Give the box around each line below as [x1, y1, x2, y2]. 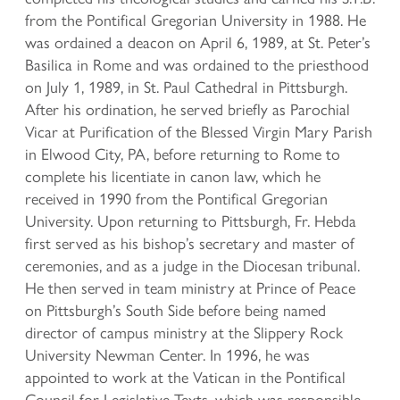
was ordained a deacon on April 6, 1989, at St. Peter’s [25, 30, 371, 54]
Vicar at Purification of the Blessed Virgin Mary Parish [25, 120, 372, 143]
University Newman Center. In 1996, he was [25, 343, 310, 366]
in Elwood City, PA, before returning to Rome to [25, 142, 340, 165]
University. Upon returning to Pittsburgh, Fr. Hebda [25, 209, 356, 232]
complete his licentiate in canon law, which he [25, 164, 321, 187]
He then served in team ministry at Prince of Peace [25, 276, 355, 299]
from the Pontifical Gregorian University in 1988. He [25, 8, 366, 31]
